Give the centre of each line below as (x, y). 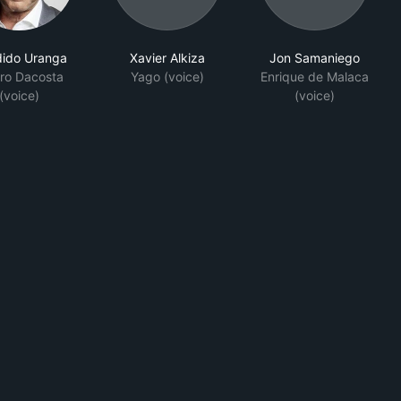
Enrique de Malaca (315, 77)
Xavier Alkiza (167, 58)
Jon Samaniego (315, 58)
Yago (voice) (167, 77)
